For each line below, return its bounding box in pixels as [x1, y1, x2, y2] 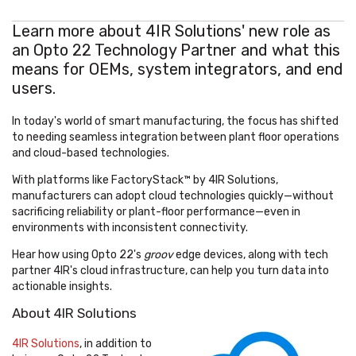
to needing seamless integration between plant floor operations [12, 130, 339, 145]
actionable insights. [12, 280, 112, 294]
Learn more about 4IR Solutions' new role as [12, 21, 331, 41]
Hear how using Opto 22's [12, 248, 144, 262]
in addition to [84, 337, 152, 351]
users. [12, 79, 56, 99]
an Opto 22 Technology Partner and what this [12, 41, 340, 60]
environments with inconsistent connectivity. [12, 221, 248, 235]
